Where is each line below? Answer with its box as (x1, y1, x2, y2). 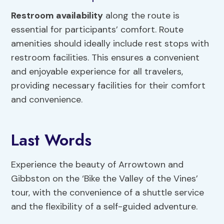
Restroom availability (11, 9, 103, 21)
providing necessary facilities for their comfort (11, 79, 206, 91)
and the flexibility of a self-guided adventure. (11, 200, 198, 212)
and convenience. (11, 93, 83, 105)
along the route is (103, 9, 180, 21)
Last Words (11, 128, 92, 151)
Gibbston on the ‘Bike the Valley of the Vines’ (11, 172, 198, 184)
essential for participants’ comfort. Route (11, 23, 184, 35)
